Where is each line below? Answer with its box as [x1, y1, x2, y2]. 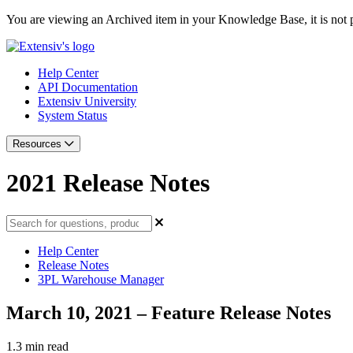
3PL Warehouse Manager [38, 272, 164, 286]
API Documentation [38, 80, 138, 94]
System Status [38, 109, 107, 122]
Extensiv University [38, 95, 136, 108]
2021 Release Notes [6, 169, 210, 198]
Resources [13, 138, 65, 150]
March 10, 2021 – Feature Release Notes [6, 302, 331, 323]
